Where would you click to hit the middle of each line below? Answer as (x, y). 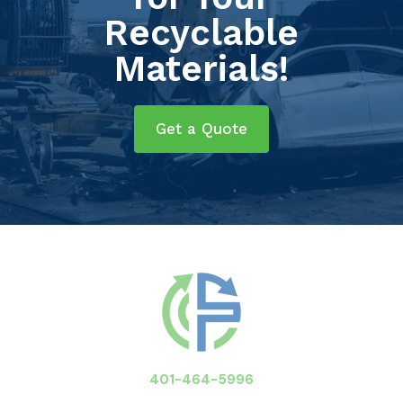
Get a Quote (201, 129)
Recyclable (201, 33)
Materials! (201, 69)
